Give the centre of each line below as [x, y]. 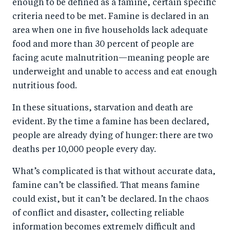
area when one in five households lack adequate [110, 31]
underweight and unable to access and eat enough [115, 73]
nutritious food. [45, 87]
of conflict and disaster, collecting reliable [98, 214]
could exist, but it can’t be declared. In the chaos [111, 200]
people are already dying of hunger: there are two [113, 136]
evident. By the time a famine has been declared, [111, 122]
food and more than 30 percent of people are [103, 45]
